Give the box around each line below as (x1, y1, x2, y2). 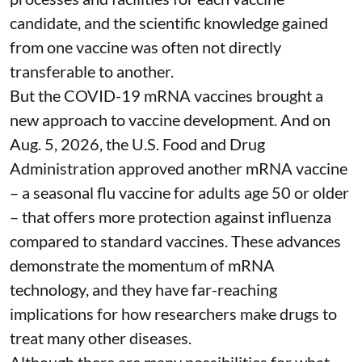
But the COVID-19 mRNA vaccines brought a (10, 86, 323, 106)
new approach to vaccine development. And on (10, 110, 330, 130)
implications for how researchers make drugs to (10, 304, 337, 324)
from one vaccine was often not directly (10, 37, 281, 57)
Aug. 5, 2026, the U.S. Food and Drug (10, 134, 265, 154)
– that (10, 207, 53, 227)
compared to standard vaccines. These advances (10, 231, 341, 251)
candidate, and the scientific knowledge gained (10, 13, 328, 33)
